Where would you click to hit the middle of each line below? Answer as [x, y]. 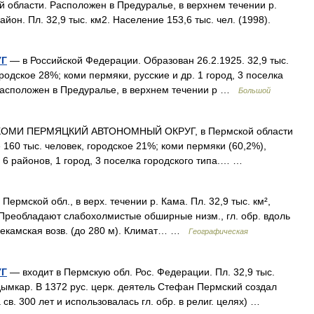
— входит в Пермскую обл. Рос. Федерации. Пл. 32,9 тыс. [141, 272]
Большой [254, 90]
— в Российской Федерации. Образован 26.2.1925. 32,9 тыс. [148, 60]
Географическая [218, 231]
